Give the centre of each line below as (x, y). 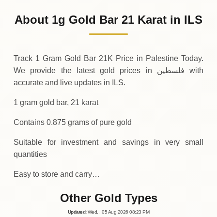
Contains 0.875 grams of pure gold (73, 122)
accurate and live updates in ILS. (70, 82)
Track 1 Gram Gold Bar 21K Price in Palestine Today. (108, 58)
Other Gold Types (108, 198)
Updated (77, 212)
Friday (37, 9)
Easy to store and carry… (57, 174)
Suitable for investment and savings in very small (108, 142)
